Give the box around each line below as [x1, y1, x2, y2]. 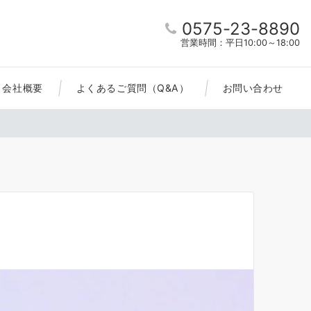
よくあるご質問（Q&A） [76, 82, 190, 94]
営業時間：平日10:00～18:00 [180, 37, 300, 48]
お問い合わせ [222, 82, 283, 94]
